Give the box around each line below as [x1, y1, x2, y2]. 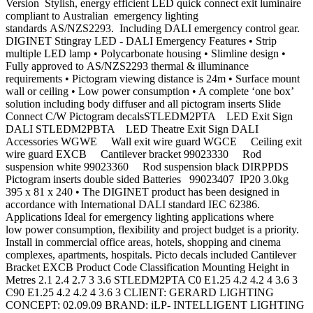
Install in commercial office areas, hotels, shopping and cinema [6, 236, 281, 249]
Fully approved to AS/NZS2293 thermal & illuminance [6, 60, 249, 73]
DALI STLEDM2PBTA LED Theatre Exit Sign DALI [6, 123, 261, 136]
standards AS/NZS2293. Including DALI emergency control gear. [6, 22, 300, 35]
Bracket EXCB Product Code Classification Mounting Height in [6, 261, 289, 274]
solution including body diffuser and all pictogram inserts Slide [6, 98, 281, 110]
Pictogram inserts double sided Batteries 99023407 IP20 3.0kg [6, 173, 289, 186]
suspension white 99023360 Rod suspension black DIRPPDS [6, 161, 300, 173]
